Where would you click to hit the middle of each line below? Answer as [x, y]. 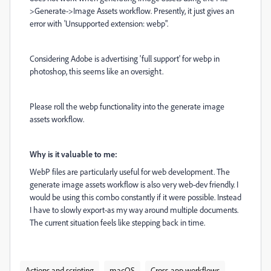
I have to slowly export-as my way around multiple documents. [134, 210]
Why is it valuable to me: [73, 154]
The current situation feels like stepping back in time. [117, 222]
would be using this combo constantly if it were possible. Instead [135, 197]
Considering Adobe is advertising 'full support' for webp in [125, 58]
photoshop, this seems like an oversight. [96, 71]
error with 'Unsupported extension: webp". [99, 23]
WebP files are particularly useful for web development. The [130, 171]
